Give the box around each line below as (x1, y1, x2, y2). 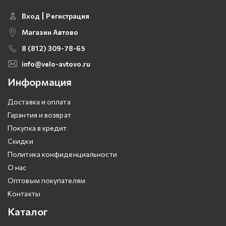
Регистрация (46, 11, 90, 20)
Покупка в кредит (8, 123, 67, 132)
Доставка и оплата (8, 97, 71, 106)
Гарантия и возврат (8, 110, 71, 119)
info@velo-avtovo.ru (22, 59, 90, 68)
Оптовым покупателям (8, 176, 85, 185)
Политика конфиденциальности (8, 149, 117, 158)
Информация (8, 75, 72, 88)
